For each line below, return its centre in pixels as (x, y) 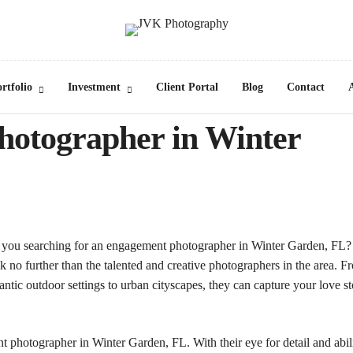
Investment (94, 87)
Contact (305, 87)
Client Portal (187, 87)
